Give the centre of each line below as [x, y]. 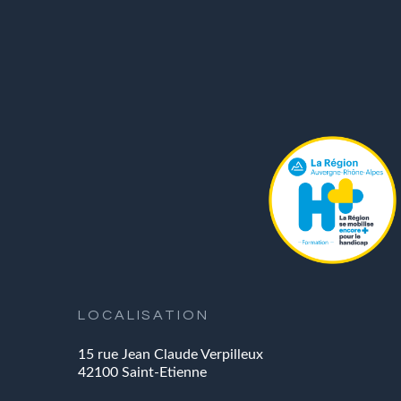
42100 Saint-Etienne [142, 373]
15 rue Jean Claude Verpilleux [171, 355]
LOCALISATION [144, 316]
